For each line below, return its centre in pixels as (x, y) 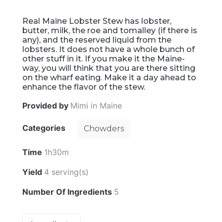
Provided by (46, 105)
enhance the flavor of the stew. (84, 87)
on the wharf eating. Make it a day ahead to (109, 77)
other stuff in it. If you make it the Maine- (104, 58)
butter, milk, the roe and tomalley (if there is (110, 30)
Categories (45, 128)
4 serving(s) (66, 172)
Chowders (104, 128)
